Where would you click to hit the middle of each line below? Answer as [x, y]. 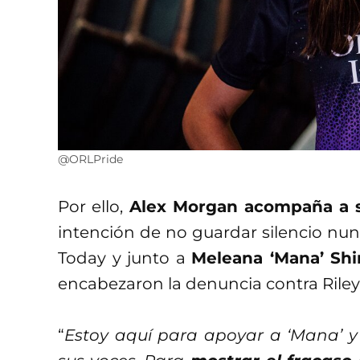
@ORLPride [90, 159]
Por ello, [91, 206]
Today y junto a [125, 258]
